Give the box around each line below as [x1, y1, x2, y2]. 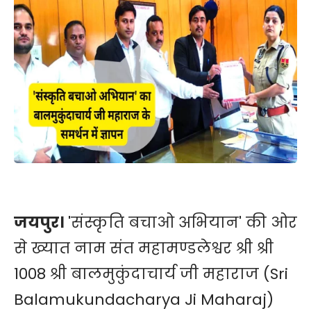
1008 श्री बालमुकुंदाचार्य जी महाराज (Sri [14, 263, 288, 285]
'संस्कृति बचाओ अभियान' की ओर [68, 212, 297, 234]
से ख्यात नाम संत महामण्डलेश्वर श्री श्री [14, 237, 274, 260]
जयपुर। [14, 212, 68, 234]
